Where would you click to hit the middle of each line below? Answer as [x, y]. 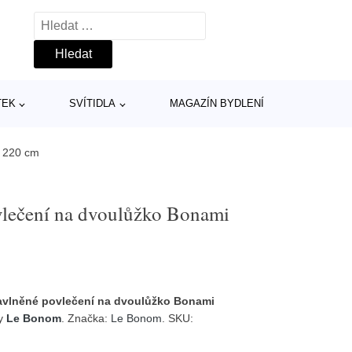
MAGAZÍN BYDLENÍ [217, 103]
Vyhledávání [68, 22]
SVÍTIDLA [93, 103]
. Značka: [86, 318]
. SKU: [178, 318]
